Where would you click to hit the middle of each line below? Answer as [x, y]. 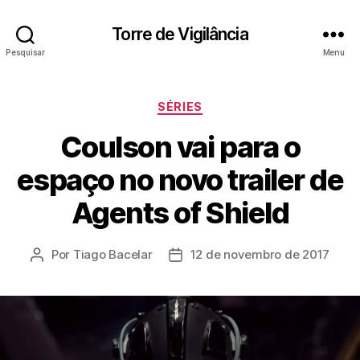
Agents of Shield [180, 213]
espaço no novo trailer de [180, 180]
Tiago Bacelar [112, 254]
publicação [206, 290]
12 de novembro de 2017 [260, 254]
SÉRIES [180, 106]
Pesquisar [25, 52]
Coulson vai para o [180, 147]
